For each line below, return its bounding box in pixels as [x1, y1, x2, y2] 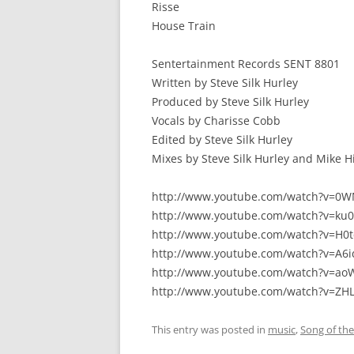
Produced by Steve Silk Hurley [152, 94, 309, 109]
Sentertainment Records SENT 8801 [152, 56, 340, 71]
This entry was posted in [152, 322, 268, 337]
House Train [152, 18, 216, 33]
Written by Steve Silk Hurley [152, 75, 298, 90]
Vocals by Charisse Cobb [152, 113, 281, 128]
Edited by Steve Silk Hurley [152, 132, 292, 147]
